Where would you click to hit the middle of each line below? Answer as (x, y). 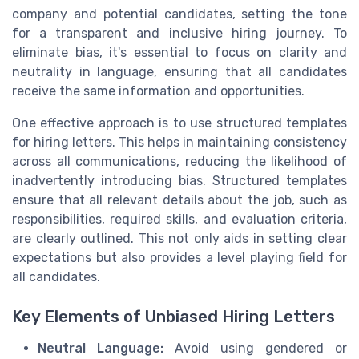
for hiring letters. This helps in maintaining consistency (179, 143)
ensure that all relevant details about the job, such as (179, 200)
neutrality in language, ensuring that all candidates (179, 72)
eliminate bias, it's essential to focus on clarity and (179, 53)
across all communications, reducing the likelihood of (179, 162)
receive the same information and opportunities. (158, 91)
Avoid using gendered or (255, 348)
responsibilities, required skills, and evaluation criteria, (179, 220)
